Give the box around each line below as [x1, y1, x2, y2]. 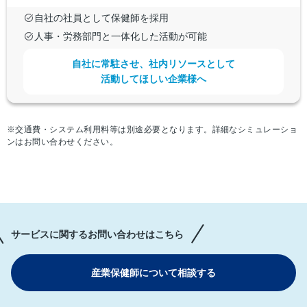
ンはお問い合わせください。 [7, 137, 119, 147]
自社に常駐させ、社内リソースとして [72, 58, 235, 70]
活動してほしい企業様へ [101, 73, 206, 85]
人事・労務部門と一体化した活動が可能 [34, 30, 207, 42]
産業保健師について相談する [91, 267, 216, 279]
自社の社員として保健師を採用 [34, 12, 169, 23]
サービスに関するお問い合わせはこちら [11, 229, 184, 241]
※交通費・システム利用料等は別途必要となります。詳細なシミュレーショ [7, 125, 298, 135]
